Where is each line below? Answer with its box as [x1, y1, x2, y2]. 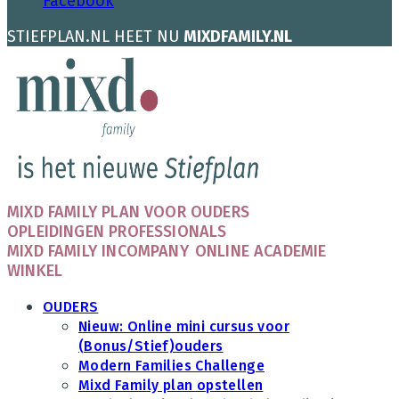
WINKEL [7, 261, 63, 281]
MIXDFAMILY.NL [183, 27, 292, 47]
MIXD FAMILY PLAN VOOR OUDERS [7, 202, 250, 223]
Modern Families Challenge [78, 357, 265, 375]
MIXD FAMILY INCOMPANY [7, 241, 189, 262]
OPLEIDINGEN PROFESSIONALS [7, 222, 227, 242]
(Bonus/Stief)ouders [78, 338, 224, 355]
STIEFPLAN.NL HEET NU [7, 27, 183, 47]
